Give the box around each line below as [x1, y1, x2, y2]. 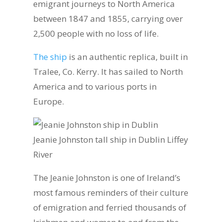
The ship [33, 51, 67, 62]
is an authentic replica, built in [67, 51, 188, 62]
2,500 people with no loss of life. [33, 28, 159, 39]
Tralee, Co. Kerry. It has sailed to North [33, 66, 183, 77]
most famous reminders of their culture [33, 187, 189, 198]
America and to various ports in [33, 81, 157, 92]
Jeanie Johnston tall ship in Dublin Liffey [33, 134, 189, 145]
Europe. [33, 96, 64, 107]
